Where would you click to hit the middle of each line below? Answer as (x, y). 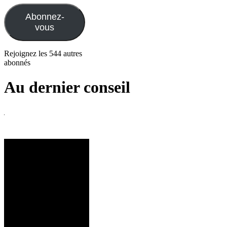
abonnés (17, 62)
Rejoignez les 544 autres (43, 53)
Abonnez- (45, 16)
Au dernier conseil (67, 87)
